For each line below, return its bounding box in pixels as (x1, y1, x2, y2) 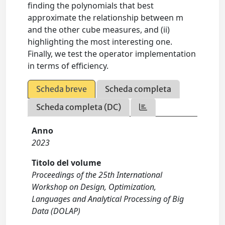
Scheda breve (36, 84, 87, 94)
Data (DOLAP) (32, 205, 81, 217)
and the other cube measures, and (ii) (28, 24, 170, 36)
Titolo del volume (32, 157, 101, 169)
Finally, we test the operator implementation (28, 48, 196, 60)
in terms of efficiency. (28, 60, 109, 72)
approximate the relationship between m (28, 12, 184, 24)
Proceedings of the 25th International (32, 169, 163, 181)
